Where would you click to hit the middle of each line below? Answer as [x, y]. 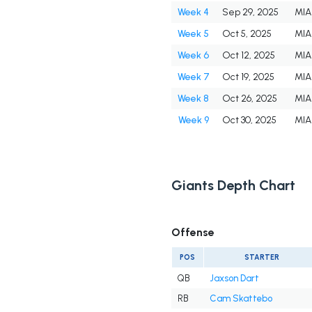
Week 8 [194, 99]
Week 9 [193, 120]
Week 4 [194, 13]
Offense [193, 233]
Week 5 [194, 34]
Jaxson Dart [234, 279]
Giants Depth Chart [233, 186]
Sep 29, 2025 [250, 13]
